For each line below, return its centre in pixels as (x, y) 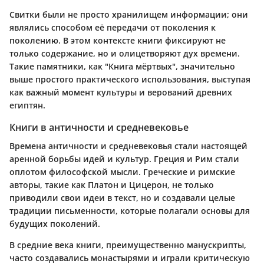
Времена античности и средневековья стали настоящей (128, 146)
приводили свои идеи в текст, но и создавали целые (122, 197)
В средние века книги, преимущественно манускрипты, (128, 245)
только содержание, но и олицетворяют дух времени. (125, 53)
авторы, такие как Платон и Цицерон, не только (112, 184)
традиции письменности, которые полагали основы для (130, 210)
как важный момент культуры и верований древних (121, 92)
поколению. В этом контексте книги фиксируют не (118, 40)
